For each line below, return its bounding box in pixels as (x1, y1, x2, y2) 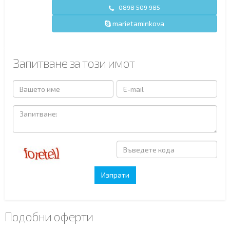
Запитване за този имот (13, 55, 135, 71)
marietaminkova (111, 19, 164, 28)
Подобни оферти (5, 209, 93, 224)
